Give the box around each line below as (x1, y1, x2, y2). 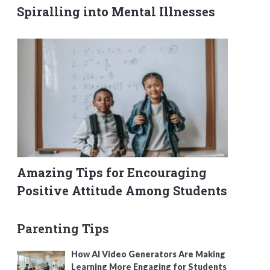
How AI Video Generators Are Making (71, 248, 225, 259)
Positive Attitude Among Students (17, 182, 227, 198)
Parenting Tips (17, 220, 109, 236)
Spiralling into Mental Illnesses (17, 3, 215, 19)
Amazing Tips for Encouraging (17, 164, 207, 180)
